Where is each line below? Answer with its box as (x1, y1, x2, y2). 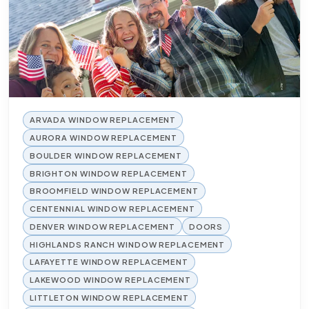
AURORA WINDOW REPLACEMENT (29, 132, 178, 142)
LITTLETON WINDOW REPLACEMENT (29, 292, 189, 302)
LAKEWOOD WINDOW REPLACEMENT (29, 275, 191, 285)
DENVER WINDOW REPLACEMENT (29, 221, 176, 231)
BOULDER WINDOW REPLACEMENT (29, 150, 183, 160)
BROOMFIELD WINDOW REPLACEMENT (29, 186, 199, 196)
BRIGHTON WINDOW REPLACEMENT (29, 168, 188, 178)
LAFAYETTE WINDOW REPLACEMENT (29, 257, 188, 267)
